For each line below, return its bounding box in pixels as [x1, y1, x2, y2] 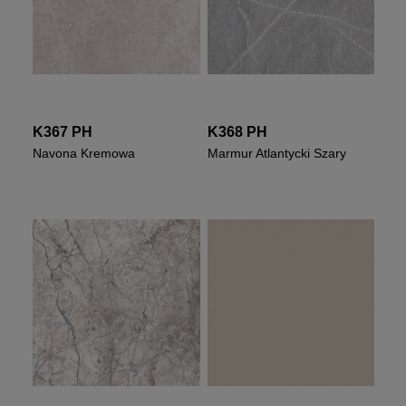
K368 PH [207, 123, 267, 140]
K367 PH [33, 123, 93, 140]
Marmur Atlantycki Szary [207, 145, 346, 160]
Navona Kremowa [33, 145, 136, 160]
